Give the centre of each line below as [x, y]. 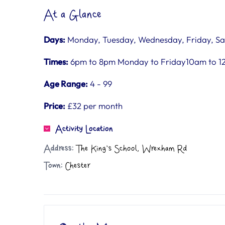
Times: [56, 61]
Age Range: [66, 83]
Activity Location [84, 129]
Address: [59, 148]
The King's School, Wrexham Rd [131, 148]
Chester [76, 165]
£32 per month [94, 105]
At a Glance [73, 15]
